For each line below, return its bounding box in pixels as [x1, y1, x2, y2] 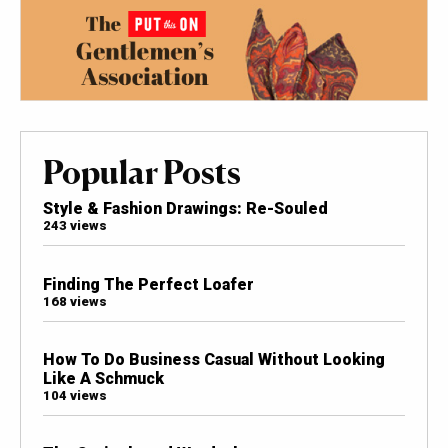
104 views [42, 387, 107, 403]
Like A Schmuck [42, 368, 164, 388]
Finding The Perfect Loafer [42, 274, 254, 294]
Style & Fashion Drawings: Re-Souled [42, 199, 328, 219]
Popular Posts [42, 152, 241, 193]
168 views [42, 293, 107, 309]
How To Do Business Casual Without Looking [42, 349, 385, 369]
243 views [42, 218, 107, 234]
